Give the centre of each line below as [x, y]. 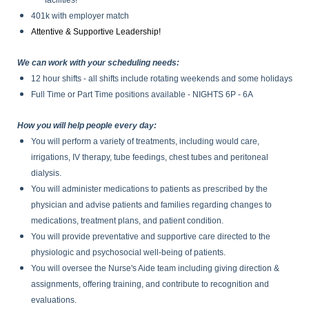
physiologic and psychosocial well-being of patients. [128, 252]
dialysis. [46, 173]
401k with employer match [80, 16]
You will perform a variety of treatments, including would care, [145, 141]
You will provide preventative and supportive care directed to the [151, 237]
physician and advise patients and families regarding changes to [151, 205]
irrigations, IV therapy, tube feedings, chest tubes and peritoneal [150, 157]
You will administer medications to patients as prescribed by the [149, 189]
